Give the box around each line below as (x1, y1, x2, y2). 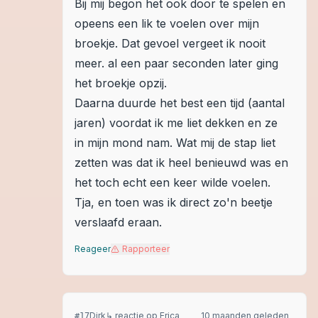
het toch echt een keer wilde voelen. (75, 175, 270, 190)
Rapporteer (122, 243, 170, 254)
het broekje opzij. (75, 76, 167, 90)
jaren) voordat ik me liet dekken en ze (75, 116, 278, 130)
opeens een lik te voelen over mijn (75, 16, 259, 31)
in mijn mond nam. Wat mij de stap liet (75, 136, 275, 150)
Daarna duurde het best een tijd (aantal (75, 96, 285, 110)
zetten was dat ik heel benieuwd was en (75, 155, 288, 170)
